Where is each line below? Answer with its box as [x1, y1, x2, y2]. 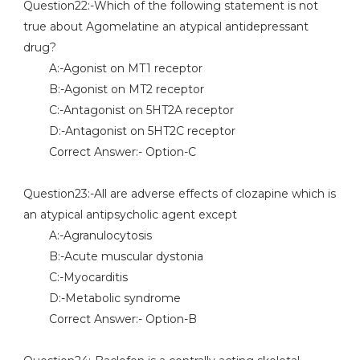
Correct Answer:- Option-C [22, 145, 196, 159]
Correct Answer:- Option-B [22, 312, 197, 326]
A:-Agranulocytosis [22, 228, 152, 243]
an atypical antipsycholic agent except [22, 207, 237, 222]
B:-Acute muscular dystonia [22, 249, 203, 264]
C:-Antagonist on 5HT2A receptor [22, 103, 234, 117]
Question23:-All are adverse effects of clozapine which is [22, 186, 336, 201]
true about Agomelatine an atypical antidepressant [22, 19, 309, 34]
